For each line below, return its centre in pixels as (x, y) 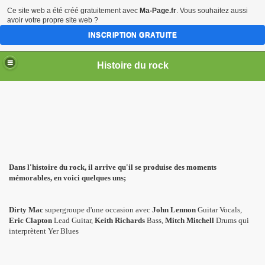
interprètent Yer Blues (44, 231)
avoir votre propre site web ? (53, 20)
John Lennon (175, 210)
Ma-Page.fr (158, 11)
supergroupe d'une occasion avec (98, 210)
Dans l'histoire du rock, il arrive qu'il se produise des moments (113, 167)
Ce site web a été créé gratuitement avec (73, 11)
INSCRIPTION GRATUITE (132, 35)
